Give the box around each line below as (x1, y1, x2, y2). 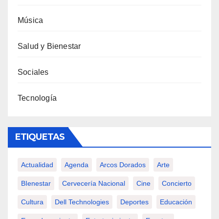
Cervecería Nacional (62, 179, 125, 188)
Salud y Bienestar (18, 42, 81, 51)
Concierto (162, 179, 192, 188)
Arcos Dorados (100, 161, 146, 169)
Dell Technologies (55, 198, 109, 206)
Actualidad (21, 161, 53, 169)
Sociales (18, 68, 49, 77)
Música (18, 16, 44, 25)
